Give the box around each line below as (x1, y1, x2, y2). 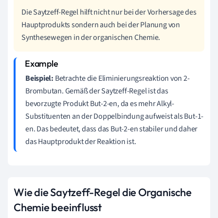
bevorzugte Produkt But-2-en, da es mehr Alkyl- (25, 98, 174, 109)
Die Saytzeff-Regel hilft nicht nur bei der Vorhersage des (21, 6, 197, 18)
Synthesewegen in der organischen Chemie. (21, 32, 161, 43)
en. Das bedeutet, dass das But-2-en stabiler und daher (25, 123, 198, 134)
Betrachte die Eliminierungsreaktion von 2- (54, 73, 190, 84)
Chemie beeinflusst (14, 200, 102, 214)
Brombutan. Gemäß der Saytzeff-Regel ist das (25, 85, 168, 96)
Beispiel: (25, 73, 54, 84)
